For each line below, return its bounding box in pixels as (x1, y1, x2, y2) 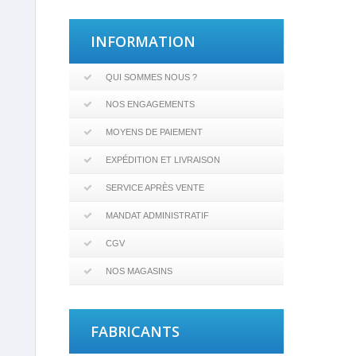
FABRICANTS (91, 322, 180, 341)
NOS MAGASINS (106, 266, 172, 276)
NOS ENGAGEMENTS (106, 99, 195, 109)
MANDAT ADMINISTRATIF (106, 211, 209, 220)
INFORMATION (91, 32, 195, 51)
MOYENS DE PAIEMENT (106, 127, 203, 137)
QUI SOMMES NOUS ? (106, 72, 197, 82)
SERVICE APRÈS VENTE (106, 183, 204, 192)
